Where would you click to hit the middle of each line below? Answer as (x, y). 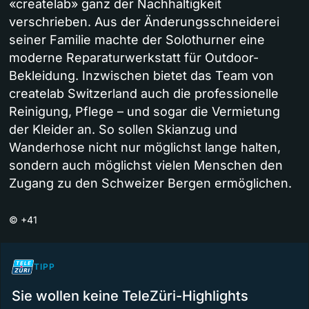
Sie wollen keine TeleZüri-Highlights (130, 296)
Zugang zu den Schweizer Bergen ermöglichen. (150, 183)
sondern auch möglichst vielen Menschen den (146, 166)
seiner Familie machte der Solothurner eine (137, 40)
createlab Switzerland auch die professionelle (144, 94)
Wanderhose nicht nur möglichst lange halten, (145, 148)
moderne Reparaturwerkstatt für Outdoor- (134, 58)
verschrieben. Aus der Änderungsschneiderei (144, 22)
